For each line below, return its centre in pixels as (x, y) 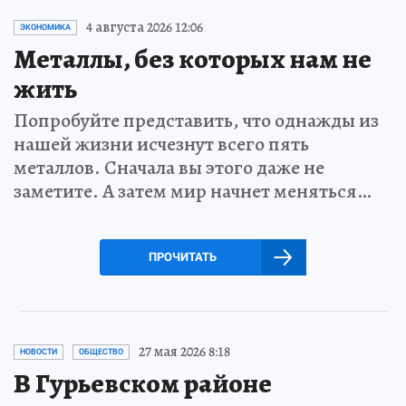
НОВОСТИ (39, 352)
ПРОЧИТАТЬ (182, 257)
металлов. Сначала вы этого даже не (169, 168)
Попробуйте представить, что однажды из (196, 121)
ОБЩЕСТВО (101, 352)
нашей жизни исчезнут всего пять (161, 144)
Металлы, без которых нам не (193, 59)
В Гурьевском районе (143, 383)
